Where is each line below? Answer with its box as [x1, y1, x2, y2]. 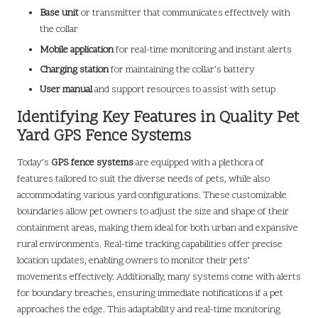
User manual [40, 82, 92, 97]
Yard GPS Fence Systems [17, 125, 191, 148]
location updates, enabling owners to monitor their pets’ [17, 253, 250, 268]
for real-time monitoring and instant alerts [114, 43, 292, 57]
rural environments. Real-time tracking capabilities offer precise [17, 237, 283, 251]
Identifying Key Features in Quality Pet [17, 106, 300, 129]
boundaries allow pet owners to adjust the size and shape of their [17, 204, 289, 219]
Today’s [17, 155, 51, 170]
